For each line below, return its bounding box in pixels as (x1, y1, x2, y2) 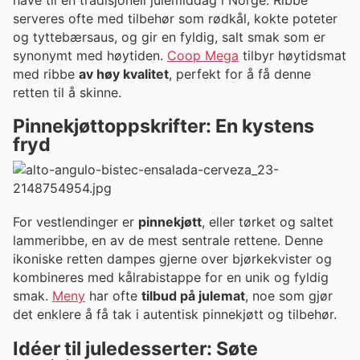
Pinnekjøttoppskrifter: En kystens (13, 115, 314, 138)
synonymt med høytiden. (13, 47, 167, 63)
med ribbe (13, 65, 79, 82)
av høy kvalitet (79, 65, 169, 82)
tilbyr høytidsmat (239, 47, 346, 63)
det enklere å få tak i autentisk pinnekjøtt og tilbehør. (13, 306, 337, 323)
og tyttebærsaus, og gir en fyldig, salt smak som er (13, 28, 325, 45)
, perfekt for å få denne (169, 65, 311, 82)
